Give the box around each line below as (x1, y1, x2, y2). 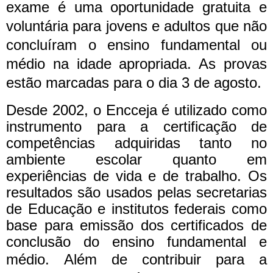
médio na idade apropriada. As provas (6, 55, 267, 73)
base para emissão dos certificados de (6, 216, 267, 233)
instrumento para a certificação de (6, 118, 267, 135)
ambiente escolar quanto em (6, 151, 267, 168)
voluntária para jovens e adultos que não (6, 18, 267, 35)
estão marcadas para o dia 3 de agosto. (6, 74, 261, 91)
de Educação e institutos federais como (6, 200, 267, 217)
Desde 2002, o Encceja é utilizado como (6, 101, 267, 118)
